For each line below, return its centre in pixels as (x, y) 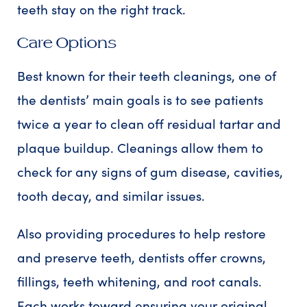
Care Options (67, 43)
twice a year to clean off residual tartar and (149, 124)
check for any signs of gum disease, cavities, (150, 172)
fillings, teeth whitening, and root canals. (139, 281)
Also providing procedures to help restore (142, 233)
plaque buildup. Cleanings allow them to (140, 148)
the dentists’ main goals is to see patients (140, 100)
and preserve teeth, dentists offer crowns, (142, 257)
